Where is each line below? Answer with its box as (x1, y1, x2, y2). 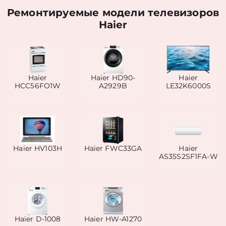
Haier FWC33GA (84, 144, 142, 153)
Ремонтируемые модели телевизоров (7, 7, 219, 19)
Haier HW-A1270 (84, 214, 142, 223)
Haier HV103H (13, 144, 63, 153)
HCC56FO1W (14, 81, 61, 90)
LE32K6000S (165, 81, 211, 90)
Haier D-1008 (14, 214, 61, 223)
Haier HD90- (90, 73, 136, 82)
